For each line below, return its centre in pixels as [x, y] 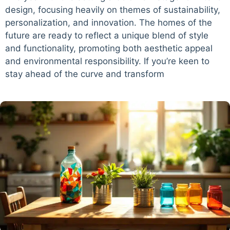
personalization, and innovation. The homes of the [109, 22]
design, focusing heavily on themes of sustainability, [113, 9]
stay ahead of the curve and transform [85, 74]
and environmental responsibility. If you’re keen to [107, 61]
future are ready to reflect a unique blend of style [107, 35]
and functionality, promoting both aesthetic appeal [109, 48]
